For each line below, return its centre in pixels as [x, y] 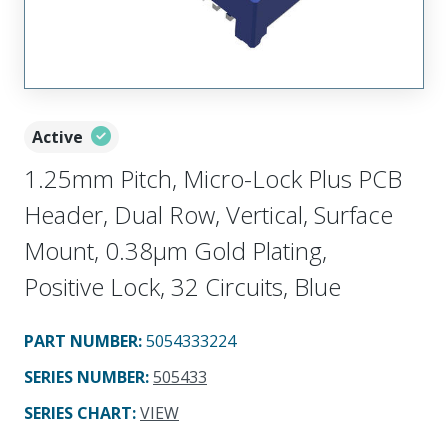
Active [57, 136]
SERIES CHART [78, 412]
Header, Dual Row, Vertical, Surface [208, 214]
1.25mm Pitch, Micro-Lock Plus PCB [213, 178]
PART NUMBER [81, 340]
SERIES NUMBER [84, 376]
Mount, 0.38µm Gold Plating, [175, 250]
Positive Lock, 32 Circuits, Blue [182, 286]
